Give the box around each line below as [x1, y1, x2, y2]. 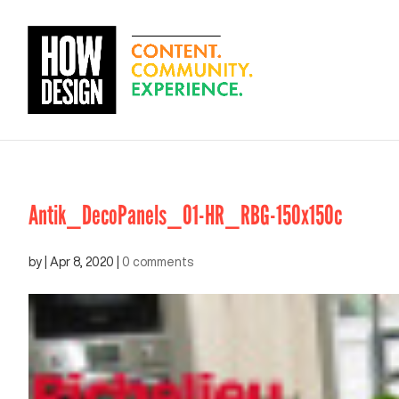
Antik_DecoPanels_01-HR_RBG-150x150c [28, 199, 342, 232]
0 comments [122, 256, 193, 268]
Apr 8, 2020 [50, 256, 114, 268]
